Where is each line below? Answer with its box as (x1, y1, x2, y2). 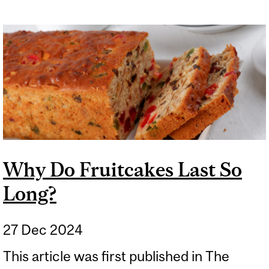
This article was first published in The (3, 248, 229, 265)
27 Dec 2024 (3, 222, 83, 238)
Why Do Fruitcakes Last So (3, 158, 242, 181)
